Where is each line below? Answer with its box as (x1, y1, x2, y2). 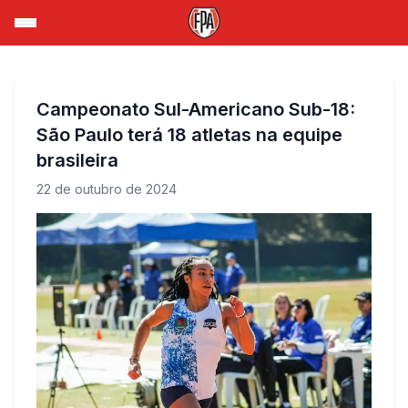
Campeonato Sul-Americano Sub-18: (36, 98, 355, 120)
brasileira (36, 149, 118, 171)
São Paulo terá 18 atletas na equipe (36, 124, 342, 146)
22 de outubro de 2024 (36, 181, 177, 197)
